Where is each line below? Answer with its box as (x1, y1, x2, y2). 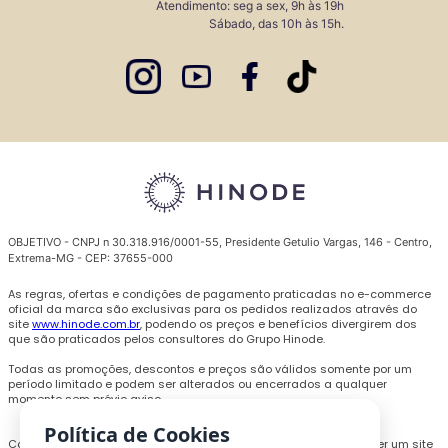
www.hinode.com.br (32, 316, 140, 333)
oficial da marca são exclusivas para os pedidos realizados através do (8, 301, 417, 318)
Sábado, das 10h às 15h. (209, 16, 344, 32)
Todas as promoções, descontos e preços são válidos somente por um (8, 361, 412, 378)
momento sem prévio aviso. (8, 391, 163, 408)
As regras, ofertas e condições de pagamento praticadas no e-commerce (8, 286, 431, 303)
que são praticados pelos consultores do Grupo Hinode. (8, 331, 325, 348)
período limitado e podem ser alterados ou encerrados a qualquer (8, 376, 387, 393)
